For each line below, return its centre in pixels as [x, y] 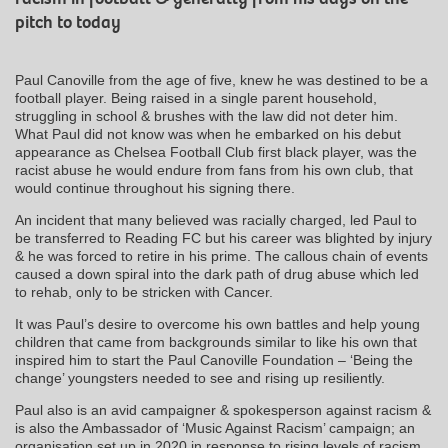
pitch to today [68, 22]
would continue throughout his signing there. [155, 187]
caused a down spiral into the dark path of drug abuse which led [217, 273]
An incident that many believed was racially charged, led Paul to [216, 219]
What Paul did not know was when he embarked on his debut [208, 133]
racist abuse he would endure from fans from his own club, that [214, 169]
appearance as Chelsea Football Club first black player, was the [216, 151]
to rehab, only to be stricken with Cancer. [144, 291]
